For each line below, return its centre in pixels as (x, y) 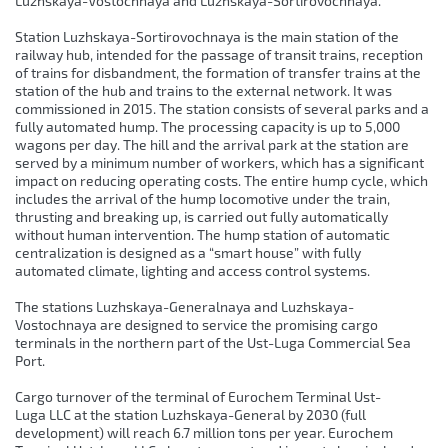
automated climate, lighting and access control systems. (192, 271)
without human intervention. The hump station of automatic (202, 235)
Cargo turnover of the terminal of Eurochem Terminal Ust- (198, 397)
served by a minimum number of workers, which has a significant (219, 163)
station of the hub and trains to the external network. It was (203, 91)
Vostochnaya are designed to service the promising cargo (196, 325)
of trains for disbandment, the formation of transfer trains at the (218, 73)
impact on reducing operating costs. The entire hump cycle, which (221, 181)
